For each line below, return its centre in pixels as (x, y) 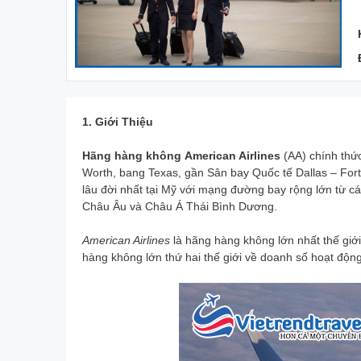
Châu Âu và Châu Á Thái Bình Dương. (180, 206)
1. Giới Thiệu (118, 121)
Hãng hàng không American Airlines (181, 155)
